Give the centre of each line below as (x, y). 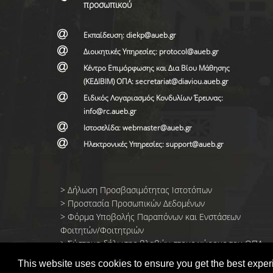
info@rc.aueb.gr (110, 111)
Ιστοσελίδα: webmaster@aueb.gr (137, 128)
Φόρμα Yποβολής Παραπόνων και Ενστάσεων (154, 217)
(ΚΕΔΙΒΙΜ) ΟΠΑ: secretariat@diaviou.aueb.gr (157, 81)
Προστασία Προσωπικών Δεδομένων (136, 203)
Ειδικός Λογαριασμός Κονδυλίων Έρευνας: (153, 98)
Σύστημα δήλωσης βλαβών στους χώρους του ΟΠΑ (165, 243)
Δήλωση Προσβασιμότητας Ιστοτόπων (140, 190)
